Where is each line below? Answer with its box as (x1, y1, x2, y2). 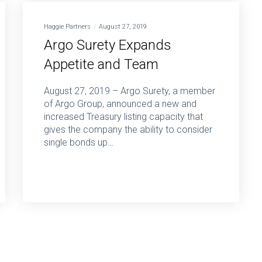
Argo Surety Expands (44, 37, 171, 54)
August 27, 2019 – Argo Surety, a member (44, 85, 215, 97)
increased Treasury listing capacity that (44, 111, 203, 123)
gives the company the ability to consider (44, 124, 212, 136)
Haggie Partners (44, 23, 91, 31)
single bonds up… (44, 137, 113, 149)
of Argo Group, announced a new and (44, 98, 196, 110)
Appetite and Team (44, 56, 158, 73)
